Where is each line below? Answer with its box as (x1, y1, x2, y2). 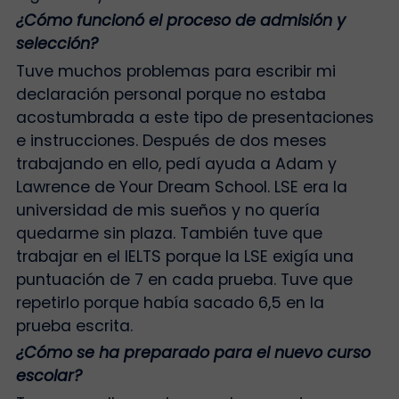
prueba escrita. (15, 314, 142, 337)
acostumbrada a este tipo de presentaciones (15, 106, 374, 128)
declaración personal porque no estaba (15, 83, 326, 105)
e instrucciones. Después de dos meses (15, 129, 327, 151)
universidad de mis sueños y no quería (15, 199, 320, 221)
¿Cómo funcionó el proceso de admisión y (15, 10, 346, 32)
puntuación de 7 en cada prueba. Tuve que (15, 268, 353, 290)
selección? (15, 33, 98, 55)
